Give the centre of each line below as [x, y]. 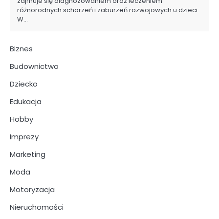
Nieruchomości [37, 207]
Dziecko [24, 84]
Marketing [28, 154]
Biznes [21, 49]
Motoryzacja [32, 190]
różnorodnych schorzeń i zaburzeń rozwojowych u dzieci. [108, 10]
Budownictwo [34, 66]
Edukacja [26, 102]
